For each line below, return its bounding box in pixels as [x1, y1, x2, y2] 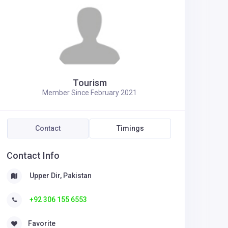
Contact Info [7, 150, 60, 161]
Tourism [72, 77, 107, 88]
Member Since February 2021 [42, 89, 137, 97]
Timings [117, 124, 144, 132]
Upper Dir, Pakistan [28, 172, 92, 180]
